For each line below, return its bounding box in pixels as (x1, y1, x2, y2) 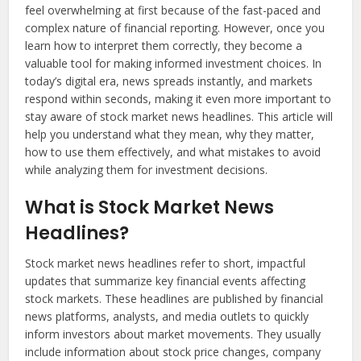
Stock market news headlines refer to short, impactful (25, 255, 306, 272)
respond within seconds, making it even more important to (25, 91, 332, 107)
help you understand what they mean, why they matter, (25, 127, 315, 143)
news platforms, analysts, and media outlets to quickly (25, 309, 309, 325)
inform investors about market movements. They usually (25, 326, 322, 342)
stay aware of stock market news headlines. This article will (25, 109, 334, 125)
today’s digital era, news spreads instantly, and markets (25, 73, 313, 89)
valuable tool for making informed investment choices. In (25, 56, 322, 72)
